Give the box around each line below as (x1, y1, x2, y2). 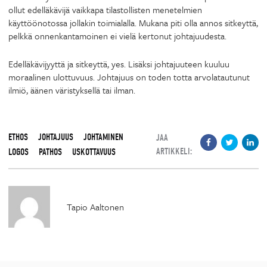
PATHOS (39, 146, 62, 157)
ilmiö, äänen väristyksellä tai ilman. (8, 83, 135, 97)
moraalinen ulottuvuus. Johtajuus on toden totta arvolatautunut (8, 70, 250, 83)
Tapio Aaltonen (67, 200, 124, 213)
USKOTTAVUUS (72, 146, 116, 157)
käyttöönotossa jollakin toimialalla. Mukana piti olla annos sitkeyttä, (8, 16, 258, 29)
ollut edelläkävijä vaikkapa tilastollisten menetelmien (8, 3, 202, 16)
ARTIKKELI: (156, 145, 192, 157)
